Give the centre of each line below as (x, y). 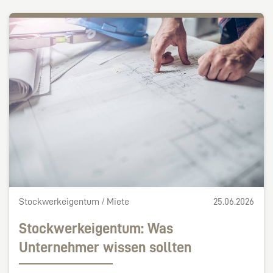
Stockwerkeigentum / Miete (74, 202)
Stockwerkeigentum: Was (96, 229)
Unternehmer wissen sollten (105, 248)
